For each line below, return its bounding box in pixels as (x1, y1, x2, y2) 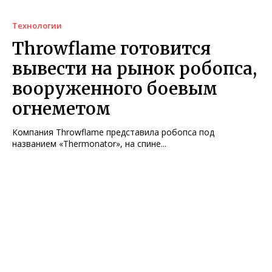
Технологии (12, 20, 62, 32)
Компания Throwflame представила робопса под (12, 126, 214, 138)
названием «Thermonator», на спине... (12, 138, 166, 150)
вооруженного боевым (12, 78, 217, 100)
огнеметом (12, 98, 110, 120)
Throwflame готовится (12, 38, 211, 60)
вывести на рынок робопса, (12, 58, 257, 80)
